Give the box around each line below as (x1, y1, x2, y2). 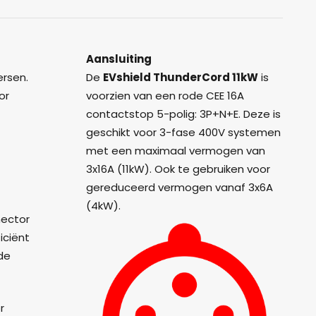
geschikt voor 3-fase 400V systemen (86, 124, 281, 140)
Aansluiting (86, 51, 152, 66)
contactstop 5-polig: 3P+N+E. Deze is (86, 106, 281, 121)
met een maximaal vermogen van (86, 142, 266, 158)
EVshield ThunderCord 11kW (103, 69, 259, 85)
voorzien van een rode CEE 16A (86, 87, 245, 103)
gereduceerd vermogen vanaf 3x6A (86, 179, 274, 195)
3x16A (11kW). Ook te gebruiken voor (86, 161, 271, 176)
